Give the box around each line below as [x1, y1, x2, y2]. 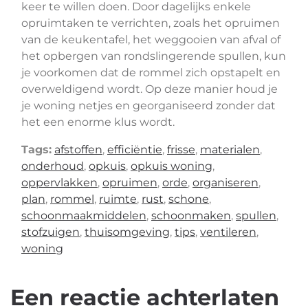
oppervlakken [21, 176, 98, 189]
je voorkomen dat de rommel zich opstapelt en [21, 66, 280, 79]
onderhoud [21, 159, 84, 173]
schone [168, 192, 209, 206]
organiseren [192, 176, 258, 189]
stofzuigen [21, 225, 80, 239]
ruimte [99, 192, 137, 206]
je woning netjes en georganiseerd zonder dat [21, 99, 276, 112]
